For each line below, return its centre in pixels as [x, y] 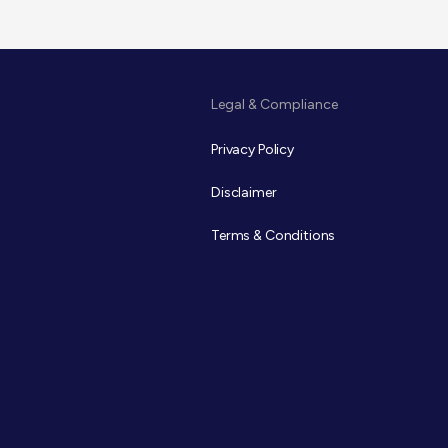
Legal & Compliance [275, 104]
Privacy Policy [252, 149]
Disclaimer [244, 192]
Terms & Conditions [273, 235]
